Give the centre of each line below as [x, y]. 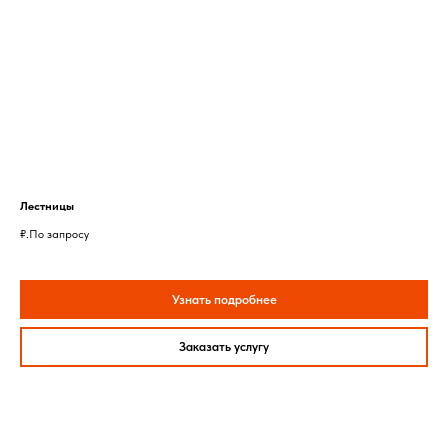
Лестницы [47, 205]
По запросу [59, 233]
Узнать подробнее [224, 299]
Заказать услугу [224, 347]
